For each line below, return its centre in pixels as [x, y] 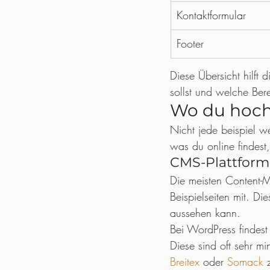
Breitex [185, 262]
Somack [245, 262]
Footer [190, 43]
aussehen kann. [205, 213]
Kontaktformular [211, 15]
